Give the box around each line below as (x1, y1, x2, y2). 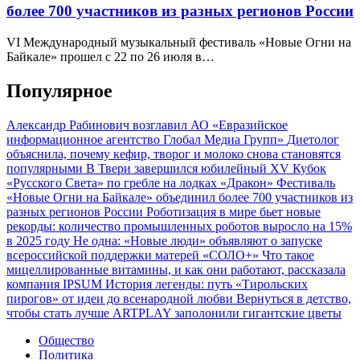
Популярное (6, 80, 112, 101)
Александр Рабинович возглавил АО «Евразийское (6, 117, 288, 132)
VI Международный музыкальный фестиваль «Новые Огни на (6, 35, 351, 50)
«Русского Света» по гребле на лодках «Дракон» (6, 175, 276, 190)
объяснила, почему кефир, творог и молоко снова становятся (6, 146, 341, 161)
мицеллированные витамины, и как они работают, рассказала (6, 262, 346, 276)
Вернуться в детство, (236, 291, 351, 305)
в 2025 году (6, 233, 73, 247)
